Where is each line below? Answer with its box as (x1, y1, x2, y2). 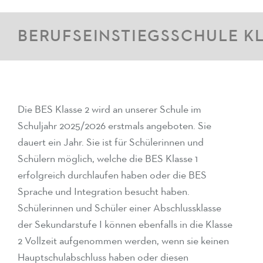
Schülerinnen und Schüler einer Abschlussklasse (18, 203, 221, 214)
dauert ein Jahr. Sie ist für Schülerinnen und (18, 137, 204, 148)
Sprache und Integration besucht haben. (18, 186, 190, 197)
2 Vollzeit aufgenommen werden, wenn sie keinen (18, 235, 229, 247)
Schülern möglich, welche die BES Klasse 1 (18, 153, 198, 164)
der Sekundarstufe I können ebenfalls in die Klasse (18, 219, 232, 230)
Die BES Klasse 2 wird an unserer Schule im (18, 104, 201, 115)
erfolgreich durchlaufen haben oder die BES (18, 170, 207, 181)
